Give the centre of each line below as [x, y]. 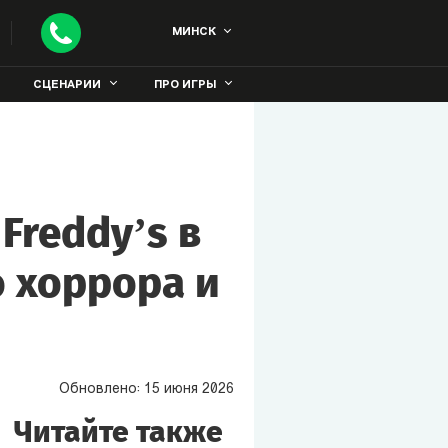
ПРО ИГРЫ [185, 85]
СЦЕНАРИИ [67, 85]
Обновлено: [101, 389]
